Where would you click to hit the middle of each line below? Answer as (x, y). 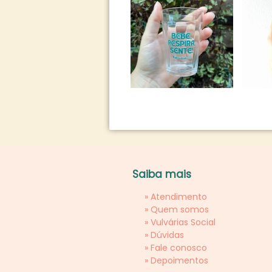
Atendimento (179, 197)
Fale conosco (179, 248)
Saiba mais (162, 174)
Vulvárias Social (183, 222)
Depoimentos (179, 260)
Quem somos (180, 209)
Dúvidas (167, 235)
